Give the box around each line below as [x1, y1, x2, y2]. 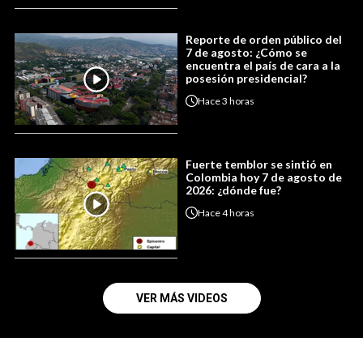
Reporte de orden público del [186, 32, 342, 46]
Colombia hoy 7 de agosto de [186, 170, 342, 184]
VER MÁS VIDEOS [135, 292, 228, 305]
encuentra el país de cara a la [186, 58, 340, 72]
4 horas [222, 206, 254, 219]
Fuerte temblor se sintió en [186, 157, 332, 171]
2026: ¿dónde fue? [186, 183, 281, 197]
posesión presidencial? [186, 71, 307, 85]
